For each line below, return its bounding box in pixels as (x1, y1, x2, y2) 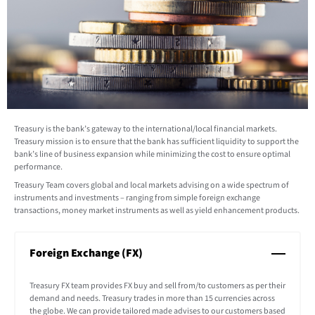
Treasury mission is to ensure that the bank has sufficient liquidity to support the (14, 136, 299, 147)
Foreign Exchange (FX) (30, 246, 143, 261)
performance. (14, 162, 63, 172)
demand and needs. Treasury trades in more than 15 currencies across (30, 293, 275, 304)
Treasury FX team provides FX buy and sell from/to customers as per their (30, 281, 285, 291)
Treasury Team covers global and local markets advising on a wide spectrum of (14, 180, 289, 191)
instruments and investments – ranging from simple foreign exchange (14, 193, 260, 203)
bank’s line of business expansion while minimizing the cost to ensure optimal (14, 149, 290, 160)
